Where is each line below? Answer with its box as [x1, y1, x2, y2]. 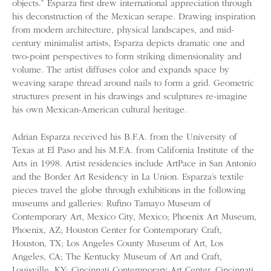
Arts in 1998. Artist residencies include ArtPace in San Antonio [12, 159, 256, 169]
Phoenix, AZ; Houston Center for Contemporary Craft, [12, 226, 222, 235]
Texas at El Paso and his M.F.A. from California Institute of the [12, 146, 254, 155]
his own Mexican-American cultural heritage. [12, 106, 187, 115]
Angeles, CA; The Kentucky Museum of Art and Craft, [12, 252, 222, 262]
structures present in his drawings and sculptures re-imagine [12, 93, 247, 102]
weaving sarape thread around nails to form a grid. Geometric [12, 79, 254, 88]
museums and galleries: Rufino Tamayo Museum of [12, 199, 211, 209]
